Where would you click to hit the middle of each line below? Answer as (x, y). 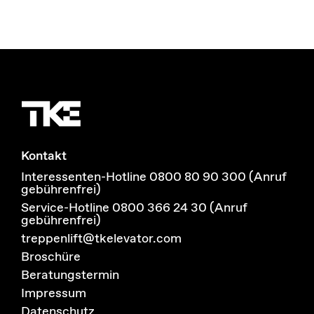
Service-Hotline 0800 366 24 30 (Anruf (134, 208)
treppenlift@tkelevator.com (101, 239)
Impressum (53, 294)
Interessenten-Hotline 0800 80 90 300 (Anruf (153, 177)
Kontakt (43, 156)
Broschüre (50, 257)
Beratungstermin (70, 275)
